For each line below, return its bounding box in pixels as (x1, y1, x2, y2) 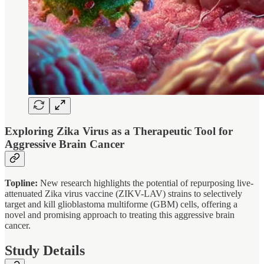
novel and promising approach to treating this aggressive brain (5, 209, 235, 220)
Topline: (5, 177, 38, 188)
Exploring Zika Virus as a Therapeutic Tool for (5, 125, 233, 138)
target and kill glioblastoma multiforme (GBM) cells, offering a (5, 199, 237, 209)
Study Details (5, 242, 85, 258)
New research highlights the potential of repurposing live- (38, 177, 253, 188)
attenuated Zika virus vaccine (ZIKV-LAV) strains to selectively (5, 188, 242, 199)
